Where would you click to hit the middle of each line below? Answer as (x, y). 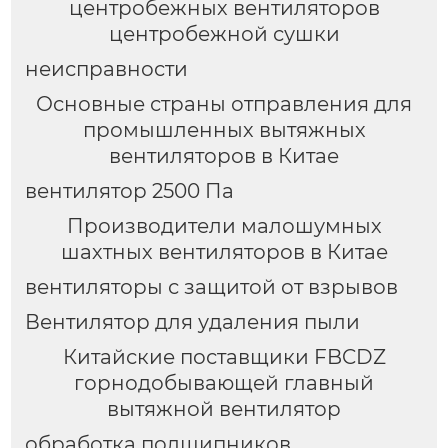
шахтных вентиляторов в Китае (224, 251)
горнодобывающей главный (224, 382)
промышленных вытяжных (224, 129)
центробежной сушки (224, 34)
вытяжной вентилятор (224, 408)
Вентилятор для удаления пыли (192, 321)
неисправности (106, 68)
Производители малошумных (224, 225)
